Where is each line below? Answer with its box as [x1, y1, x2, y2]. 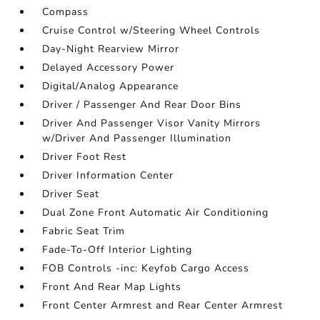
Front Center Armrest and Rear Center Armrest [42, 299, 284, 312]
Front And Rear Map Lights [42, 280, 182, 294]
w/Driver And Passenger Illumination [42, 131, 232, 145]
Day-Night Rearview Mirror [42, 42, 180, 56]
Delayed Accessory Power [42, 61, 175, 74]
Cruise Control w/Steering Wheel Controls [42, 24, 261, 37]
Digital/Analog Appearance [42, 79, 179, 93]
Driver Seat [42, 187, 100, 201]
